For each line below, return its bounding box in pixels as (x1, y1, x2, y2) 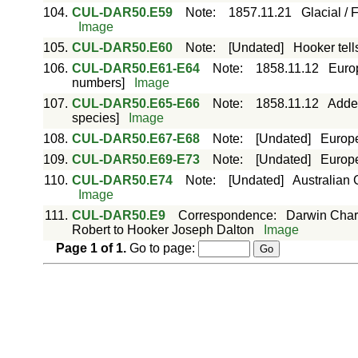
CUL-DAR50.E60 (71, 41, 173, 54)
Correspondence (177, 209, 273, 222)
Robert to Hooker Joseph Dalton (71, 223, 254, 237)
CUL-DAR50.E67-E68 (71, 132, 200, 145)
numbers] (71, 76, 125, 89)
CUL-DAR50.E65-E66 (71, 97, 200, 110)
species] (71, 111, 119, 125)
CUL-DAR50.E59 (71, 6, 173, 19)
